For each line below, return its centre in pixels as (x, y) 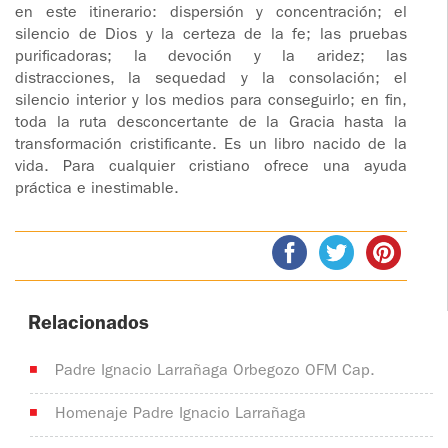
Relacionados (88, 325)
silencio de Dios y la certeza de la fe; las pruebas (211, 36)
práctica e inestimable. (97, 190)
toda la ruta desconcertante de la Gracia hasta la (211, 124)
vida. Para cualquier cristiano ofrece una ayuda (211, 168)
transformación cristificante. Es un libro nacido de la (211, 146)
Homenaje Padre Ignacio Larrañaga (180, 415)
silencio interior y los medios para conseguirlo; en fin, (211, 102)
